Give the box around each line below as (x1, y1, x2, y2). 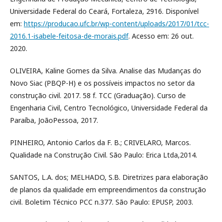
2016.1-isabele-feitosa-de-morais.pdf (10, 31, 128, 41)
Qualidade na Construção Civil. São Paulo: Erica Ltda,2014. (10, 150, 197, 160)
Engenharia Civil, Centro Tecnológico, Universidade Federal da (10, 103, 208, 112)
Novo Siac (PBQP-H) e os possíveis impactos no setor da (10, 78, 195, 88)
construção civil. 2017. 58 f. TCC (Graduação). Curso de (10, 91, 186, 100)
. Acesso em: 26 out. (128, 31, 194, 41)
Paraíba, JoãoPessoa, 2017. (10, 115, 98, 125)
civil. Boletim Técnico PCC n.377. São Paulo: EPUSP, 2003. (10, 197, 193, 207)
